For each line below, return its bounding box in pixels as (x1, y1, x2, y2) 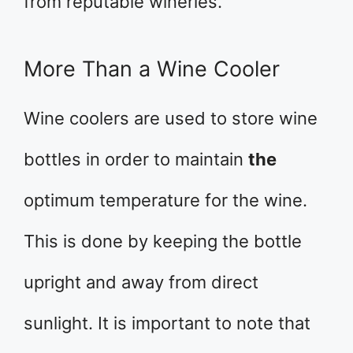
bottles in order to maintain (24, 149, 248, 169)
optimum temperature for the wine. (24, 190, 307, 210)
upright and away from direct (24, 272, 258, 292)
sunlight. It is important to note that (24, 313, 310, 333)
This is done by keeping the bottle (24, 231, 302, 251)
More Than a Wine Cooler (24, 56, 280, 82)
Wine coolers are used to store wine (24, 108, 318, 128)
